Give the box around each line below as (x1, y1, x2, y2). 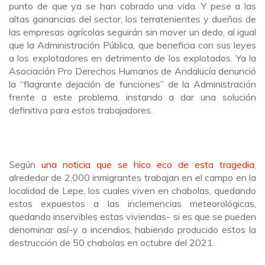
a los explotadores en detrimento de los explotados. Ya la (9, 52, 256, 64)
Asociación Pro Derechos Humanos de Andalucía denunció (9, 65, 256, 77)
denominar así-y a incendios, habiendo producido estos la (9, 224, 256, 235)
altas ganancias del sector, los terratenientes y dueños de (9, 13, 256, 25)
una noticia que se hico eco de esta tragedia (41, 159, 254, 170)
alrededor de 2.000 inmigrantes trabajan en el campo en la (9, 172, 256, 183)
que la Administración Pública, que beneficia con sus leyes (9, 39, 256, 51)
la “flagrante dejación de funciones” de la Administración (9, 78, 256, 90)
